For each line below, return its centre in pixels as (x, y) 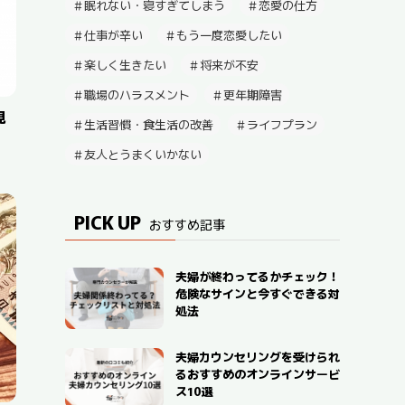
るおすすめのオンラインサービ (257, 373)
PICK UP (109, 222)
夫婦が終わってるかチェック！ (257, 276)
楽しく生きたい (125, 65)
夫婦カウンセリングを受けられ (257, 356)
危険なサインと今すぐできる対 (257, 293)
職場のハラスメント (137, 94)
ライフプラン (282, 124)
